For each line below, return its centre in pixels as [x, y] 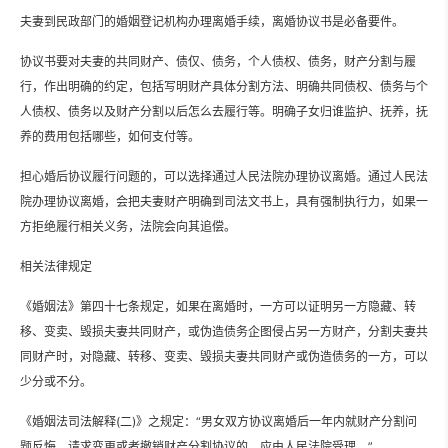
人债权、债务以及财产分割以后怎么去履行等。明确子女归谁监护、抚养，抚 [224, 111]
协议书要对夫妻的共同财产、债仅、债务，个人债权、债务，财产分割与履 [218, 61]
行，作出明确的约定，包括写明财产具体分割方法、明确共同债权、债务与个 [224, 86]
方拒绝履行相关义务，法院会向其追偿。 [128, 226]
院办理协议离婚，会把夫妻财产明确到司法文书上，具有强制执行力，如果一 [224, 201]
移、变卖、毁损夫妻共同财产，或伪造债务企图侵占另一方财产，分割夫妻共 [224, 331]
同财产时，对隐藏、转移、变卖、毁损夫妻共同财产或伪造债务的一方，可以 [224, 356]
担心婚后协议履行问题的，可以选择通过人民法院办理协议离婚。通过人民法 [224, 176]
